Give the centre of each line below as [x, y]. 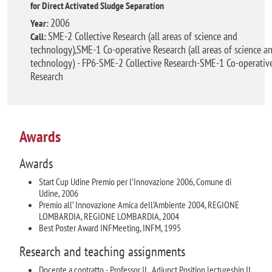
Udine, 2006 [59, 193]
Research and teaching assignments [102, 251]
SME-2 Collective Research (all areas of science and [143, 36]
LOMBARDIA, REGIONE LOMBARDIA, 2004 [109, 216]
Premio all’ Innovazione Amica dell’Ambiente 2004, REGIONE [139, 204]
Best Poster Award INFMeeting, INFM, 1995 [110, 227]
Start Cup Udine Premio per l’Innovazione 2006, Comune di [135, 181]
